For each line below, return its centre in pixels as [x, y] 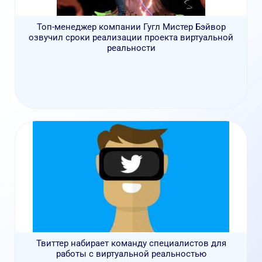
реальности [131, 48]
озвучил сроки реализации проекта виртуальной [131, 38]
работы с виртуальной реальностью [131, 254]
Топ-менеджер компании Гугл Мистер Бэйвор [131, 27]
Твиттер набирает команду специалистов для [131, 244]
